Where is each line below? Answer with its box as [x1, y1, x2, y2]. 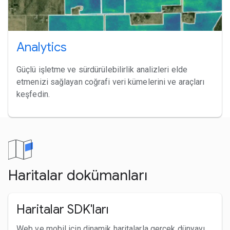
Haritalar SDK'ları [16, 201, 109, 217]
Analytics [16, 39, 67, 55]
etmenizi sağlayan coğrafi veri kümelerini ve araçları [16, 76, 205, 87]
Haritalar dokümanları [8, 166, 147, 184]
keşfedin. [16, 89, 50, 99]
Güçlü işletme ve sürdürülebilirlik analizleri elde [16, 64, 188, 74]
